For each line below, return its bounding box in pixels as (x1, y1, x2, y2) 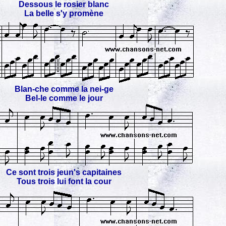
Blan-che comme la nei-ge (14, 85, 114, 93)
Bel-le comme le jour (25, 94, 103, 102)
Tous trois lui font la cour (16, 177, 111, 186)
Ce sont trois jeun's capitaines (6, 168, 122, 177)
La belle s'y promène (24, 9, 103, 18)
